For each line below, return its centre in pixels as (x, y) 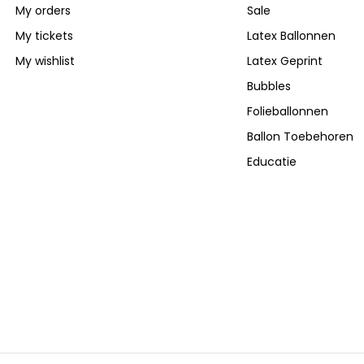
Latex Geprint (284, 61)
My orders (43, 11)
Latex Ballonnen (291, 36)
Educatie (271, 162)
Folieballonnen (287, 112)
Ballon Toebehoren (300, 137)
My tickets (45, 36)
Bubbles (269, 87)
